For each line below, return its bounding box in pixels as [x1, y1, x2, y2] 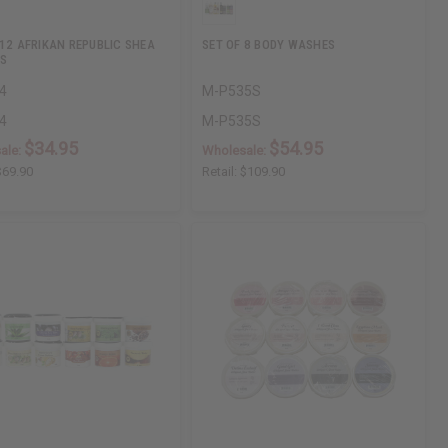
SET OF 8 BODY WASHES [202, 37, 336, 53]
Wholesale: [202, 143, 270, 159]
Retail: [202, 164, 241, 180]
